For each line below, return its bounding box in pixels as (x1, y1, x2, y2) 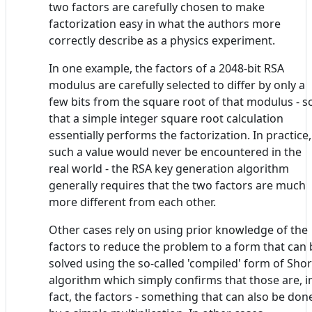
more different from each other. (49, 194, 216, 210)
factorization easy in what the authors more (49, 15, 281, 31)
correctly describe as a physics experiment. (49, 32, 275, 48)
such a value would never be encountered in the (49, 143, 302, 159)
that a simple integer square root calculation (49, 110, 283, 126)
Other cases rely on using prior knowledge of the (49, 221, 308, 237)
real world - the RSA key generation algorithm (49, 160, 289, 176)
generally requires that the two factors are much (49, 177, 306, 193)
